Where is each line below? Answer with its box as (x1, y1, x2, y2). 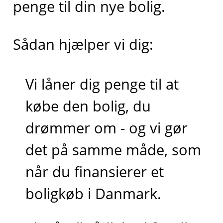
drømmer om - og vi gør (25, 117, 188, 137)
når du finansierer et (25, 161, 164, 181)
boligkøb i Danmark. (25, 183, 162, 203)
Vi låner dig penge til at (25, 74, 179, 94)
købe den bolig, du (25, 96, 151, 115)
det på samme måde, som (25, 139, 202, 159)
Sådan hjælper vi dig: (12, 34, 153, 54)
